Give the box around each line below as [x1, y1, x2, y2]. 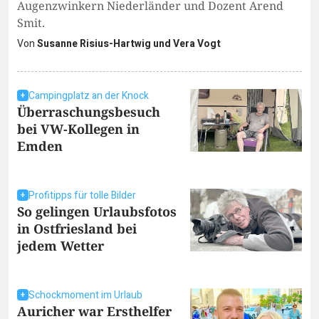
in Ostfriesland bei [17, 219, 137, 237]
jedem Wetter [17, 236, 104, 254]
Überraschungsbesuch [17, 103, 160, 120]
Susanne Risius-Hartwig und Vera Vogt [37, 36, 221, 51]
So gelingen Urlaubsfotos [17, 202, 177, 220]
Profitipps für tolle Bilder [28, 187, 136, 203]
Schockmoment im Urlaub [28, 287, 142, 303]
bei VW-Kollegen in [17, 120, 140, 137]
